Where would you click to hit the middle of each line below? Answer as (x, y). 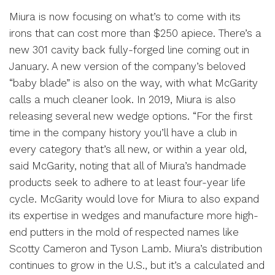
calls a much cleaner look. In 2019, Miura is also (122, 99)
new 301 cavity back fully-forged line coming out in (129, 49)
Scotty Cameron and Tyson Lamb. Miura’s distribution (136, 248)
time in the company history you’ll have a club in (123, 132)
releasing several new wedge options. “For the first (131, 116)
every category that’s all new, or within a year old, (128, 149)
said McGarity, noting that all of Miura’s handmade (128, 165)
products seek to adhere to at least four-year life (127, 182)
